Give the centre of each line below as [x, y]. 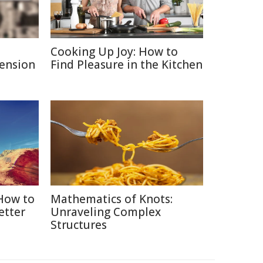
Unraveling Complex [106, 212]
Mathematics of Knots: [112, 199]
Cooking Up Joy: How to [114, 52]
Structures [79, 225]
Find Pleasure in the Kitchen [127, 65]
